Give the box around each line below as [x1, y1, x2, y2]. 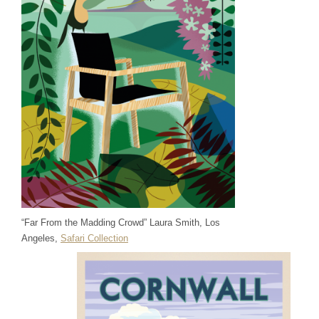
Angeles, [21, 233, 61, 244]
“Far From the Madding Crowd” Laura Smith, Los [21, 217, 220, 229]
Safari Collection [61, 233, 128, 244]
